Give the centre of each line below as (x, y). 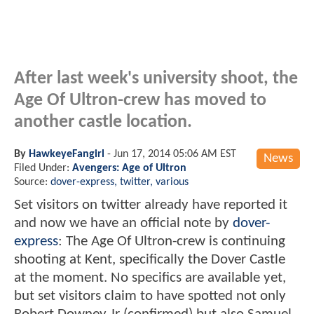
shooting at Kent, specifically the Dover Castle (150, 259)
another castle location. (103, 122)
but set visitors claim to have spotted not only (150, 296)
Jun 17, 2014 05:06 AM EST (175, 154)
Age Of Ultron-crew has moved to (140, 100)
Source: (32, 182)
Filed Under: (43, 168)
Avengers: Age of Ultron (129, 168)
